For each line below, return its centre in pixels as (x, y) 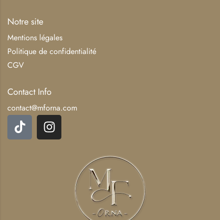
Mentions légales (35, 37)
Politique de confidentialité (52, 51)
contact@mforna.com (42, 108)
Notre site (25, 21)
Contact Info (29, 92)
